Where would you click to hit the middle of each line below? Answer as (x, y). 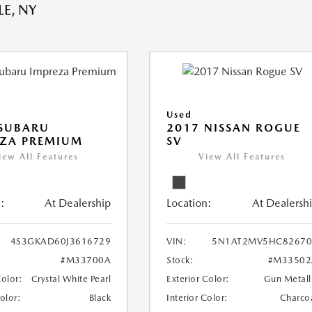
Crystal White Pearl (71, 279)
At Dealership (78, 203)
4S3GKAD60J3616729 (61, 242)
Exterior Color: (198, 279)
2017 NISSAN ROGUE (234, 128)
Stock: (180, 260)
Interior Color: (197, 298)
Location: (189, 203)
